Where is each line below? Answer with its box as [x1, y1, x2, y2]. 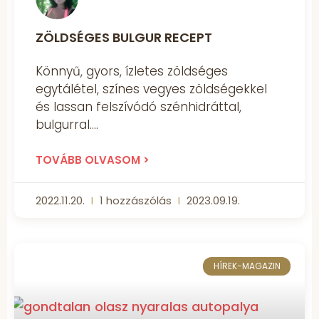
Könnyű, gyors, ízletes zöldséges [36, 62, 228, 80]
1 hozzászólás [97, 192, 174, 208]
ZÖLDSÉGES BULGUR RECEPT [36, 28, 212, 46]
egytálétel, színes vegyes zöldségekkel [36, 80, 267, 98]
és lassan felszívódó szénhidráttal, [36, 98, 241, 115]
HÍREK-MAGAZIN [213, 259, 281, 272]
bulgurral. [36, 115, 92, 133]
